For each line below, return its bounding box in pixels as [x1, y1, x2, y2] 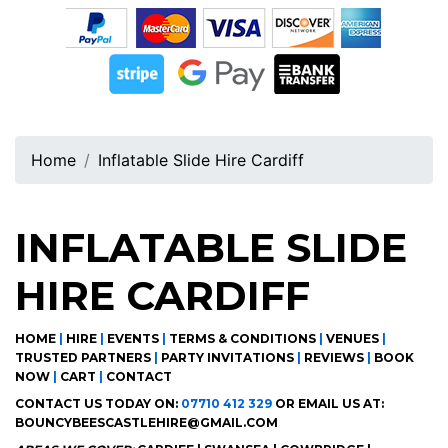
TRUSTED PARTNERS [15, 350, 151, 365]
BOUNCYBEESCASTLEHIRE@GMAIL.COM [15, 415, 278, 430]
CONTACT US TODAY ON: [15, 396, 181, 411]
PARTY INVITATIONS [161, 350, 294, 365]
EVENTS [107, 331, 159, 346]
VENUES [326, 331, 379, 346]
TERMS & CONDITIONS [169, 331, 316, 346]
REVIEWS [304, 350, 364, 365]
